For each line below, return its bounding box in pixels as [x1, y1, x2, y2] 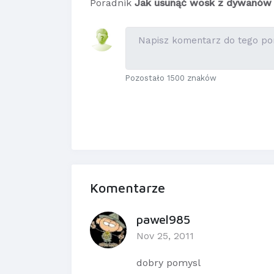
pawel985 [136, 212, 190, 227]
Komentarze [90, 180, 165, 196]
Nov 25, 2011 [136, 230, 194, 242]
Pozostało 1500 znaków [125, 73, 217, 83]
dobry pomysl [136, 257, 201, 269]
